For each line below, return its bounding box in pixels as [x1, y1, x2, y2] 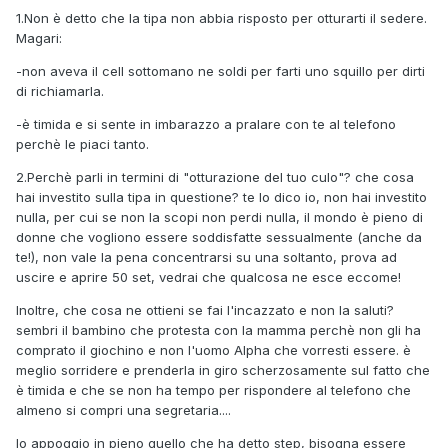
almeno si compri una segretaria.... [16, 402, 231, 419]
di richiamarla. [16, 83, 104, 100]
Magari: [16, 30, 62, 47]
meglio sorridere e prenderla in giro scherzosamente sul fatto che [16, 362, 430, 379]
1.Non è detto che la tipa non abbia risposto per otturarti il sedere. [16, 10, 427, 27]
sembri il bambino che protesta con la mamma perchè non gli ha [16, 322, 421, 339]
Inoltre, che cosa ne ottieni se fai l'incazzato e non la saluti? [16, 302, 394, 319]
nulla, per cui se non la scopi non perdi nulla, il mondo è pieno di [16, 209, 423, 226]
